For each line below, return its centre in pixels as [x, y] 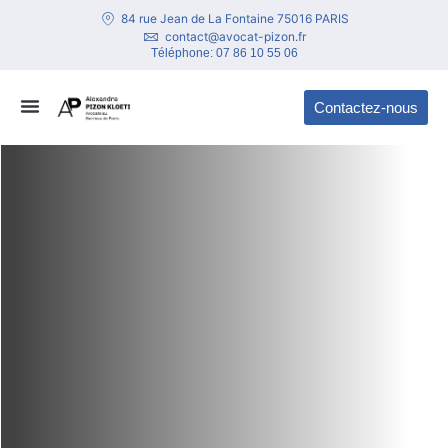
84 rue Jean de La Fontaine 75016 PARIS [235, 18]
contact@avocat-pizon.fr [235, 36]
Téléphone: [183, 53]
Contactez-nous [365, 108]
